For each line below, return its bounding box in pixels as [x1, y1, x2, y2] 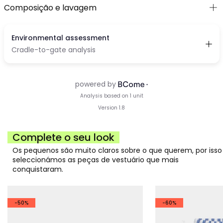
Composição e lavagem [3, 2, 97, 14]
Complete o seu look [12, 130, 114, 145]
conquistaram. [12, 164, 63, 175]
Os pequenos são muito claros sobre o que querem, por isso [12, 145, 222, 156]
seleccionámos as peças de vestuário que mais [12, 155, 179, 165]
